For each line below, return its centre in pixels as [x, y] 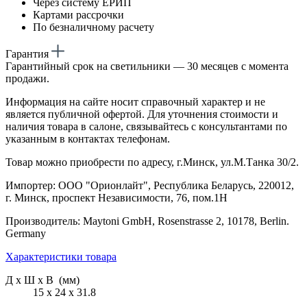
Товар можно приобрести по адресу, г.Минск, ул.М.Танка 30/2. [152, 162]
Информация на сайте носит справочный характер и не [135, 101]
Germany [26, 233]
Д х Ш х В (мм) [42, 280]
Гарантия [28, 53]
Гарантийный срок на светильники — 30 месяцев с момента [147, 66]
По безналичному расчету [94, 27]
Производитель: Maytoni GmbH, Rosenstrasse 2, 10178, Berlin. [147, 221]
